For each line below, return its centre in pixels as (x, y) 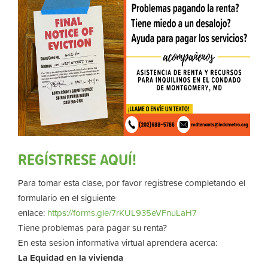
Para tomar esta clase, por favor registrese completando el (132, 183)
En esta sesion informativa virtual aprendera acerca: (118, 243)
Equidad (47, 258)
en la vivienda (95, 258)
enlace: (33, 213)
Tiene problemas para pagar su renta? (92, 228)
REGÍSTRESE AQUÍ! (77, 159)
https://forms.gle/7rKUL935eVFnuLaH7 (122, 213)
